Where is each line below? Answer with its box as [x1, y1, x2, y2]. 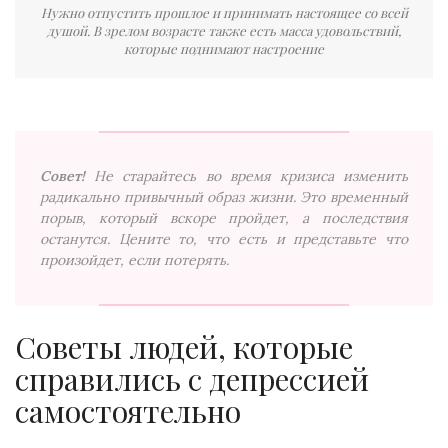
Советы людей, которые [15, 326, 353, 367]
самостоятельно [15, 390, 241, 431]
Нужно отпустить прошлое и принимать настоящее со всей [40, 3, 408, 21]
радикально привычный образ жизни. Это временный [40, 187, 408, 206]
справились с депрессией [15, 358, 369, 399]
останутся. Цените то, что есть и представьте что [40, 229, 408, 248]
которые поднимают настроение [124, 39, 324, 57]
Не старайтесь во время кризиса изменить [94, 166, 409, 185]
